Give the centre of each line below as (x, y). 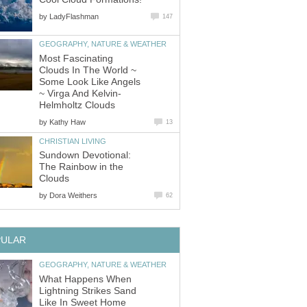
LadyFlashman (74, 16)
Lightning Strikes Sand (88, 291)
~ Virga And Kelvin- (80, 93)
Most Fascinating (76, 58)
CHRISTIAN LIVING (73, 141)
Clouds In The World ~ (88, 70)
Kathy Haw (67, 122)
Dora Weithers (73, 196)
